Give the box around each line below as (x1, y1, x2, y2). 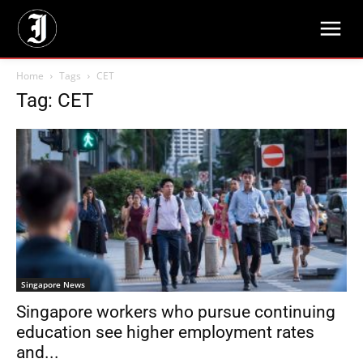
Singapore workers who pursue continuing (16, 302, 335, 322)
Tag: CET (16, 89, 93, 112)
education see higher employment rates (16, 322, 314, 343)
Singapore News (21, 279, 85, 291)
